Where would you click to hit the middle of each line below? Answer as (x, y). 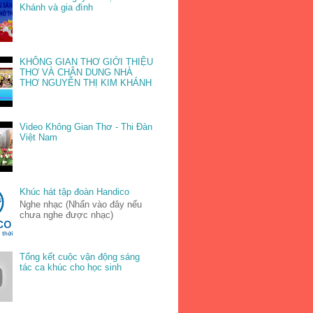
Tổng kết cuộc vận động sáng (80, 257)
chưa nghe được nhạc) (67, 214)
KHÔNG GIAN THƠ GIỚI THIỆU (87, 62)
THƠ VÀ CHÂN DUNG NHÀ (77, 73)
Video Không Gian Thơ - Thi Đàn (86, 127)
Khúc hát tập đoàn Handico (75, 192)
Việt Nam (39, 138)
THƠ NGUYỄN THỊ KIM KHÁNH (86, 83)
